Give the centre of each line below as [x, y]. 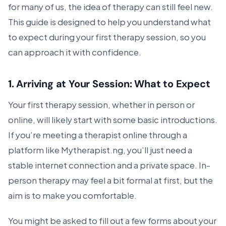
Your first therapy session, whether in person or [101, 104]
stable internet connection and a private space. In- [109, 164]
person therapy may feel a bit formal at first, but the [110, 180]
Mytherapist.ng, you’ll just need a [127, 149]
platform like [34, 149]
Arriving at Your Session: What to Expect [113, 84]
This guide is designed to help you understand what [109, 21]
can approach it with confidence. [75, 51]
